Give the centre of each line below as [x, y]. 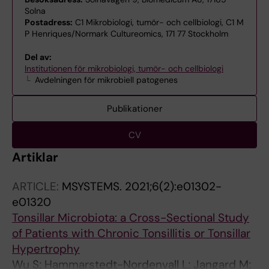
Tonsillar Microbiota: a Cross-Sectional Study [131, 218]
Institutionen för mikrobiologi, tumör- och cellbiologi [124, 68]
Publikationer [134, 109]
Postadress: [49, 22]
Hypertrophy [46, 249]
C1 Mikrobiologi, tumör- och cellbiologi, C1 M [158, 22]
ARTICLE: [37, 186]
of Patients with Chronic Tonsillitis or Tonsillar [131, 233]
